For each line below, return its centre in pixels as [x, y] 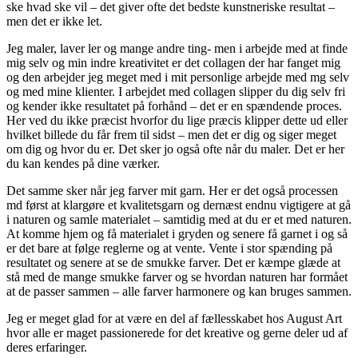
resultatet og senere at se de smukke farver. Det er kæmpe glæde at [173, 262]
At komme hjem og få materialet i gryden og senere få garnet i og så [177, 233]
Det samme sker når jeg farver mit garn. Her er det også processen [172, 190]
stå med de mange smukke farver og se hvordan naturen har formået [177, 276]
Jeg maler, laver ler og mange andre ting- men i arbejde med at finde [177, 48]
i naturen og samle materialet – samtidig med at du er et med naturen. [179, 219]
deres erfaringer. [47, 347]
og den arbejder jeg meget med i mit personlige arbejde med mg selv [178, 77]
